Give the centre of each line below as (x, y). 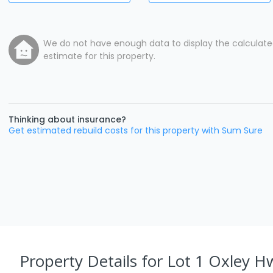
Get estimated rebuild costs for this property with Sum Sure (136, 130)
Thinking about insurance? (67, 119)
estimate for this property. (99, 56)
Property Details (80, 261)
